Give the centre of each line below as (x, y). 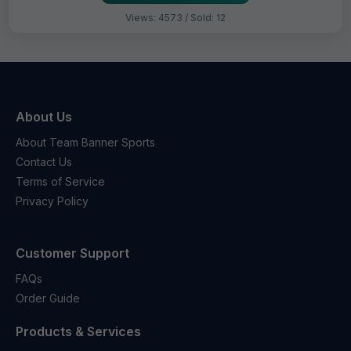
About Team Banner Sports (85, 143)
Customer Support (72, 253)
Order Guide (48, 299)
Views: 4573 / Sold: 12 (175, 18)
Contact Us (44, 162)
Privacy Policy (52, 201)
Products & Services (78, 332)
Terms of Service (60, 182)
